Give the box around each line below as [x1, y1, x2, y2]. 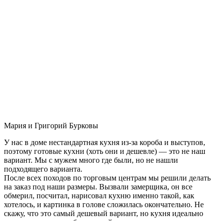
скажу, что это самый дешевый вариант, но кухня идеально [4, 209, 203, 218]
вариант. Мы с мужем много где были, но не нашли [4, 155, 178, 164]
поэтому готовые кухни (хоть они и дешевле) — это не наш [4, 147, 205, 155]
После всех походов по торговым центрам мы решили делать [4, 173, 211, 182]
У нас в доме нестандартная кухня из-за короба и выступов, [4, 138, 205, 147]
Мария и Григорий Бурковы [4, 121, 98, 130]
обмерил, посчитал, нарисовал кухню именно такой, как [4, 191, 194, 200]
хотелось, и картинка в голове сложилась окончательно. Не [4, 200, 204, 209]
